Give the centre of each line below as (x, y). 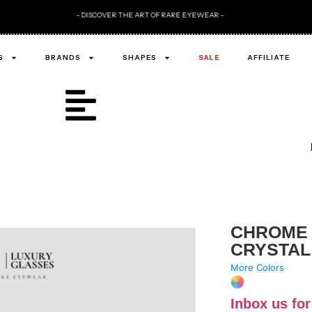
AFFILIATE (268, 57)
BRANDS (63, 57)
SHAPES (140, 57)
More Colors (258, 268)
